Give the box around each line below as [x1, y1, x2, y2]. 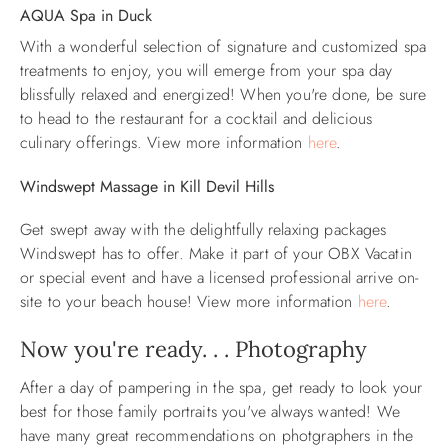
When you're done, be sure [240, 83, 427, 107]
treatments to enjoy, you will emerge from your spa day [20, 59, 393, 83]
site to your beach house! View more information [20, 290, 358, 314]
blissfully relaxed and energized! [20, 83, 241, 107]
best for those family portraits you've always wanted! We [20, 400, 400, 424]
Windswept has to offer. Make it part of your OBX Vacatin [20, 242, 412, 266]
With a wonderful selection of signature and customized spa [20, 35, 427, 59]
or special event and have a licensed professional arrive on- [20, 266, 419, 290]
